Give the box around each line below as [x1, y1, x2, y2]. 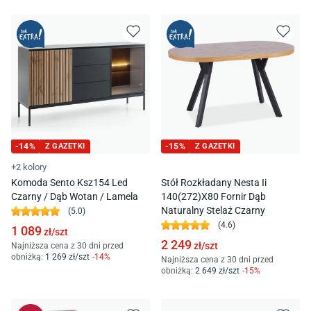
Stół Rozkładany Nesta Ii [161, 176, 267, 188]
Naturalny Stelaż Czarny [161, 204, 265, 216]
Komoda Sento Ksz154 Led [11, 176, 128, 188]
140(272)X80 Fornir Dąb [161, 190, 266, 202]
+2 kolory [11, 161, 47, 172]
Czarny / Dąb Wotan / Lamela [11, 190, 138, 202]
